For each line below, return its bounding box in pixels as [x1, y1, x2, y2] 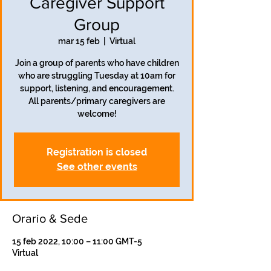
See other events [56, 161, 137, 172]
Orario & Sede [12, 212, 88, 225]
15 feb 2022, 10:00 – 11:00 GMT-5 [12, 237, 142, 246]
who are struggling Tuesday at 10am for [18, 71, 175, 80]
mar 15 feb [58, 36, 100, 46]
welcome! [77, 109, 117, 119]
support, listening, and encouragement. [19, 83, 174, 93]
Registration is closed [47, 146, 147, 158]
